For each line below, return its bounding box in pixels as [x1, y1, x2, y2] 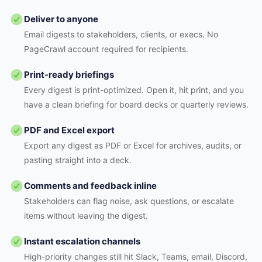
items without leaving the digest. [24, 211, 148, 220]
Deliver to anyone [24, 13, 98, 25]
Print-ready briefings [24, 69, 114, 80]
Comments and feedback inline [24, 180, 157, 191]
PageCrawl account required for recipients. [24, 44, 188, 54]
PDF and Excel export [24, 125, 115, 136]
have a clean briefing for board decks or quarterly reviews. [24, 99, 249, 109]
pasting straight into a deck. [24, 155, 132, 165]
